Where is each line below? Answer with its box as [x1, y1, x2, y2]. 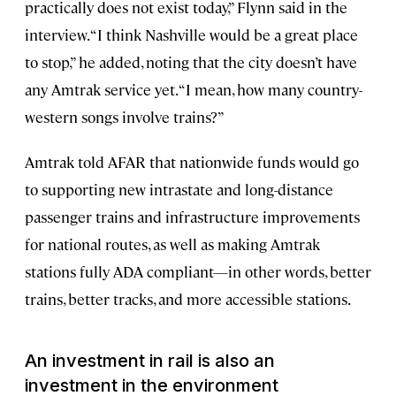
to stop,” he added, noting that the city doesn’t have [25, 51, 357, 72]
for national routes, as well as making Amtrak [25, 233, 320, 254]
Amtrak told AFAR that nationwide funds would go [25, 151, 359, 171]
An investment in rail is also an [25, 349, 275, 371]
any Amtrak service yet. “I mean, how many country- [25, 79, 362, 99]
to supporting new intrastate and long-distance [25, 179, 333, 199]
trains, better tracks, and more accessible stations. [25, 288, 351, 308]
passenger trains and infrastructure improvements [25, 206, 360, 226]
